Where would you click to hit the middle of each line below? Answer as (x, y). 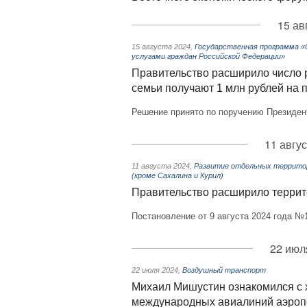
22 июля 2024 (155, 270)
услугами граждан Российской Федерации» (208, 56)
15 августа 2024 (161, 47)
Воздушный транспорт (224, 270)
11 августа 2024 (161, 166)
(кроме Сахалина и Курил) (177, 175)
